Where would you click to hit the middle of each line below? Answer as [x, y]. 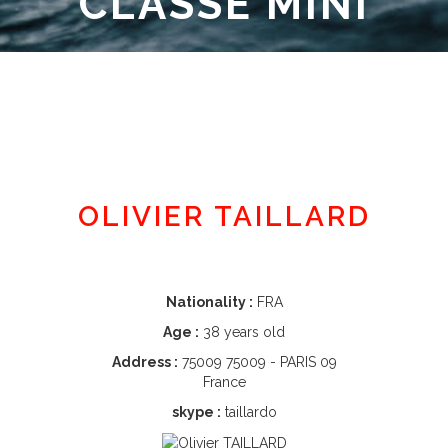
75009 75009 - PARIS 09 [257, 362]
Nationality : [209, 302]
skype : [196, 412]
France [224, 382]
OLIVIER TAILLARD [224, 216]
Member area [228, 102]
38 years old [242, 332]
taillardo [248, 412]
